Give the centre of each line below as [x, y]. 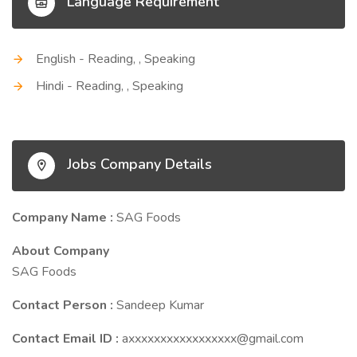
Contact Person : [64, 305]
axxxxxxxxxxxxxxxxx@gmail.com [213, 339]
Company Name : [64, 218]
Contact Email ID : [67, 339]
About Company [61, 251]
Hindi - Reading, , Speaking [110, 86]
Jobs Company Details [137, 165]
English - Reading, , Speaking [116, 59]
